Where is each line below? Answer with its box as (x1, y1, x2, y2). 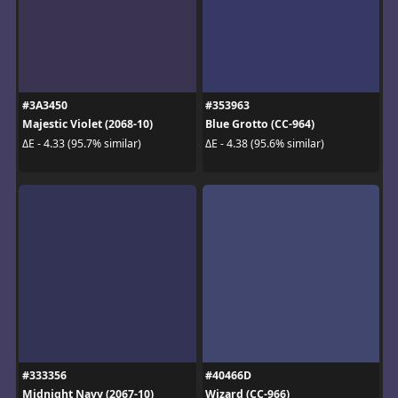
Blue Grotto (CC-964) (205, 116, 314, 132)
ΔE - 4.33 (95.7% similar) (21, 135, 141, 151)
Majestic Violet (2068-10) (21, 116, 153, 132)
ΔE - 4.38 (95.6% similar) (205, 135, 324, 151)
